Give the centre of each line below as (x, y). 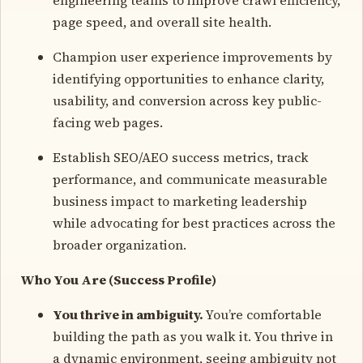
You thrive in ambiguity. (129, 314)
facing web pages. (108, 122)
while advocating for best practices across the (194, 222)
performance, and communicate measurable (190, 179)
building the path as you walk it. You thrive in (193, 336)
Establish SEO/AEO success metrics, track (181, 157)
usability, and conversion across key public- (187, 100)
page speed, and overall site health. (162, 21)
